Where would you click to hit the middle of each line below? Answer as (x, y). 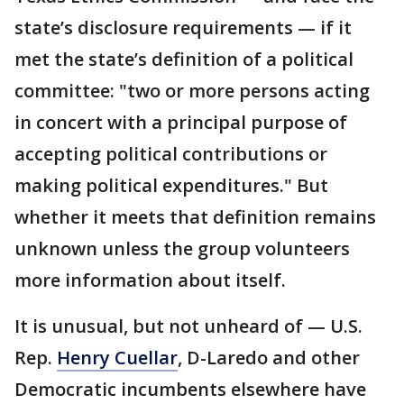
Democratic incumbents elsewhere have (190, 389)
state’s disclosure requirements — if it (183, 28)
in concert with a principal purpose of (181, 122)
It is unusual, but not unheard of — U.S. (188, 326)
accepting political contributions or (171, 154)
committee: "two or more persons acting (192, 91)
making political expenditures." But (171, 185)
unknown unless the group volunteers (182, 248)
